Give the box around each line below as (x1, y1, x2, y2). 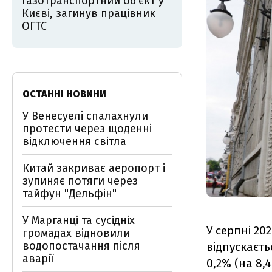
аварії (22, 252, 54, 265)
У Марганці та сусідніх (22, 214, 135, 227)
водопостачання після (22, 239, 140, 253)
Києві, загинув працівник (22, 7, 155, 20)
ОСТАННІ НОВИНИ (22, 88, 106, 100)
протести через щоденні (22, 122, 152, 135)
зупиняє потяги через (22, 174, 138, 188)
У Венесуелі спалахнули (22, 109, 148, 123)
